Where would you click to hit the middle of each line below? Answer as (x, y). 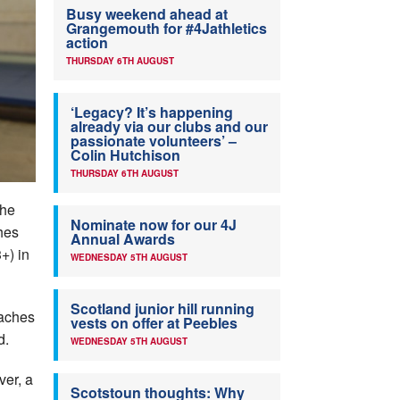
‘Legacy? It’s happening (152, 112)
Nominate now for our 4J (154, 225)
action (87, 43)
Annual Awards (123, 239)
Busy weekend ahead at (147, 14)
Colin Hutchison (125, 155)
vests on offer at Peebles (154, 323)
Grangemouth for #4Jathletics (167, 29)
